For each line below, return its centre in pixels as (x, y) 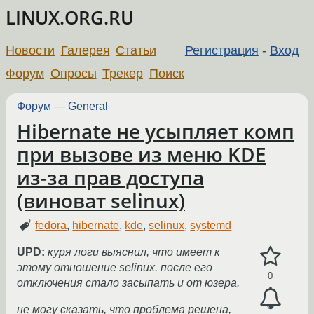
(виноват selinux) (101, 200)
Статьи (136, 50)
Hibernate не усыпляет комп (156, 131)
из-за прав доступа (110, 177)
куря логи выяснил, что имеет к (134, 252)
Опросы (73, 73)
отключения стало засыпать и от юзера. (128, 283)
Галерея (85, 50)
